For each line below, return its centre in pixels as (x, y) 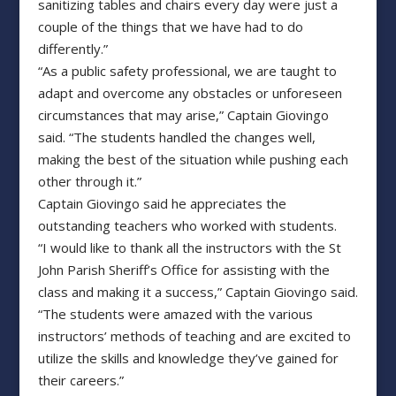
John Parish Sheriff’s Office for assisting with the (183, 270)
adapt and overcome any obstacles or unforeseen (190, 93)
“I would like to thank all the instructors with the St (189, 248)
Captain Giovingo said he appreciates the (162, 204)
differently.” (72, 49)
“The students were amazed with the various (175, 314)
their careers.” (80, 381)
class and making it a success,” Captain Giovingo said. (198, 292)
